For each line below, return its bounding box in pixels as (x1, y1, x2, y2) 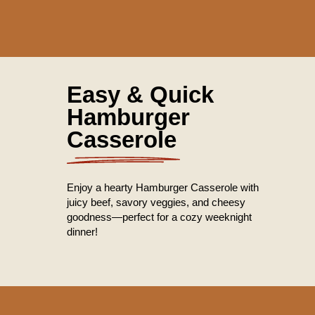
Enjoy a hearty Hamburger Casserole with (66, 181, 259, 193)
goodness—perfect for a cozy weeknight (66, 210, 252, 223)
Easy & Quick (66, 81, 214, 108)
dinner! (66, 225, 98, 238)
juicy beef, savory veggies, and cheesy (66, 195, 245, 208)
